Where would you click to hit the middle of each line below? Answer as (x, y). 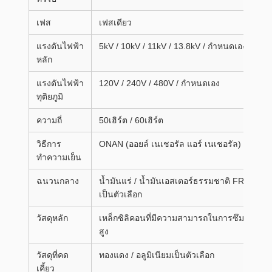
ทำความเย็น (59, 157)
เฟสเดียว (115, 22)
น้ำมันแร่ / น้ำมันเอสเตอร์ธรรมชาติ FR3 (174, 181)
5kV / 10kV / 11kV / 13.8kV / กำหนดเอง (173, 46)
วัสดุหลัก (52, 218)
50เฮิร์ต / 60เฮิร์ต (131, 120)
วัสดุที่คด (53, 255)
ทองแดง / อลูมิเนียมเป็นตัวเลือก (157, 255)
